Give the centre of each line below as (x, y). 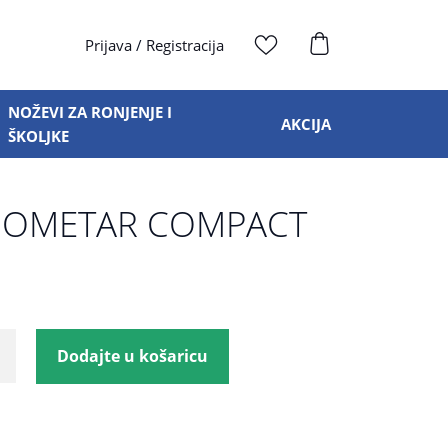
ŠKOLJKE (38, 136)
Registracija (185, 45)
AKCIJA (306, 124)
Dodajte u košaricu (132, 356)
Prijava (108, 45)
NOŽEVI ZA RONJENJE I (90, 112)
